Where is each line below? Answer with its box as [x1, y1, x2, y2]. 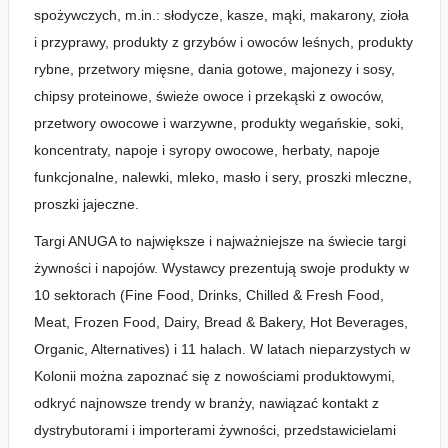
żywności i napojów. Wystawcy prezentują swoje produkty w [33, 260, 409, 276]
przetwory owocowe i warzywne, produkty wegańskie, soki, [33, 115, 404, 131]
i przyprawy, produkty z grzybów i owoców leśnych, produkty [33, 34, 413, 50]
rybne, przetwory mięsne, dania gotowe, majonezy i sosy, [33, 61, 395, 77]
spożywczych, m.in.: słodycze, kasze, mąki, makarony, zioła [33, 7, 409, 23]
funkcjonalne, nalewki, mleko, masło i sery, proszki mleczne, [33, 169, 412, 185]
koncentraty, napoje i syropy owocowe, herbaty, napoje [33, 142, 380, 158]
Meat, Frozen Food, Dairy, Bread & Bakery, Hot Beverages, [33, 314, 408, 330]
